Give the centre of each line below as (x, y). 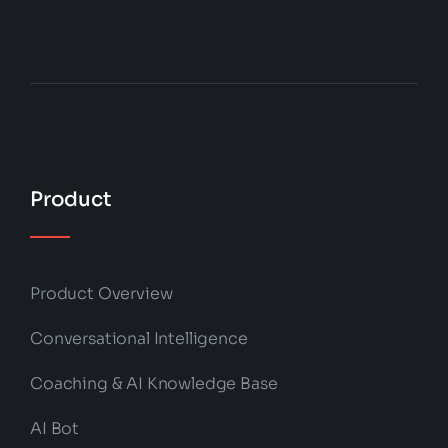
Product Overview (101, 294)
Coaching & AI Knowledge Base (153, 384)
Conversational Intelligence (138, 339)
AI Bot (54, 429)
